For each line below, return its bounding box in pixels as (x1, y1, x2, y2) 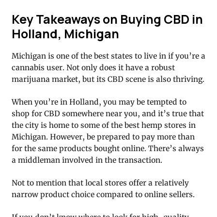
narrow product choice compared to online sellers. (12, 189, 195, 199)
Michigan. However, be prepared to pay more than (12, 132, 195, 141)
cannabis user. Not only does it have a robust (12, 62, 175, 72)
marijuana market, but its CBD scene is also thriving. (12, 74, 204, 84)
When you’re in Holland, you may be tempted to (12, 97, 186, 107)
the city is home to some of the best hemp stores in (12, 120, 196, 130)
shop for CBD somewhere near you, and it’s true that (12, 108, 204, 118)
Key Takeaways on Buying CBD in (12, 10, 203, 28)
